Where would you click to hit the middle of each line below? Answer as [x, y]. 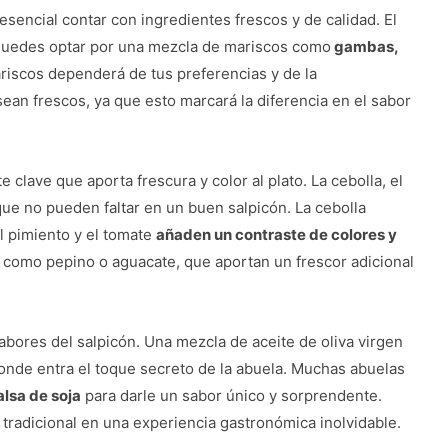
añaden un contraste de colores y [276, 234]
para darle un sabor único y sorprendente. [231, 395]
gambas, [364, 46]
